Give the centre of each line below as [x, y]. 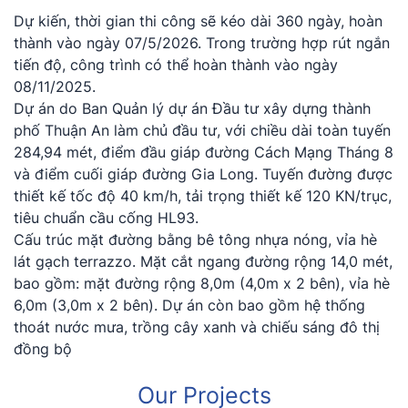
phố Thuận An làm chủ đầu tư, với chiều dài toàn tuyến [202, 130]
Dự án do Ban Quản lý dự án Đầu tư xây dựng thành [192, 108]
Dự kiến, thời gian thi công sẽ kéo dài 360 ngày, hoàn [198, 21]
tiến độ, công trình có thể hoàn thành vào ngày [176, 65]
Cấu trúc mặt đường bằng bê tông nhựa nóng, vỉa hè [195, 240]
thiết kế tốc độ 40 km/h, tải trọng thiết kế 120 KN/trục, [203, 196]
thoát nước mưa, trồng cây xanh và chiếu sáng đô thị [197, 327]
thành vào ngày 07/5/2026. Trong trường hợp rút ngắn [202, 43]
